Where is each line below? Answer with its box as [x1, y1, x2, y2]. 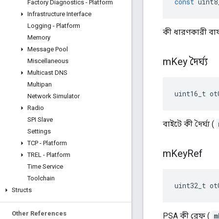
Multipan [27, 81, 52, 88]
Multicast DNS [27, 69, 67, 76]
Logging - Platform [27, 22, 80, 29]
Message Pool [27, 45, 68, 53]
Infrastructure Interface [27, 10, 91, 18]
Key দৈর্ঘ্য [171, 56, 208, 68]
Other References [12, 210, 66, 217]
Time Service [27, 163, 63, 170]
